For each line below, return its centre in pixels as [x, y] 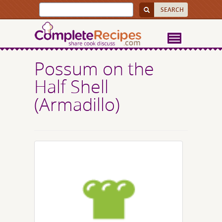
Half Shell [71, 86]
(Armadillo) [77, 104]
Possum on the [94, 68]
